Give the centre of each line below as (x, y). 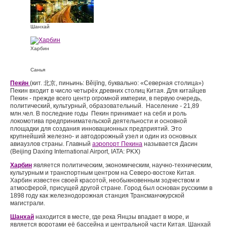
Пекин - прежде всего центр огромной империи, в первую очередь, (106, 98)
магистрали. (28, 203)
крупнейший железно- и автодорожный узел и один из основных (103, 136)
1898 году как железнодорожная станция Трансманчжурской (97, 196)
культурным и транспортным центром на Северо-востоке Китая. (103, 173)
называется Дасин (170, 144)
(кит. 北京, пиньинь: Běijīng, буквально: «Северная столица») (117, 83)
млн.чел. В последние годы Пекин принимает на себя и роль (98, 113)
